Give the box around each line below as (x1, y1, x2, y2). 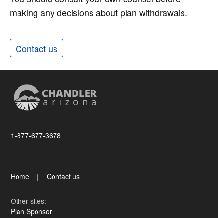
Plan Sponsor (11, 206, 52, 217)
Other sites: (11, 196, 46, 206)
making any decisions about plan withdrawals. (10, 6, 187, 19)
